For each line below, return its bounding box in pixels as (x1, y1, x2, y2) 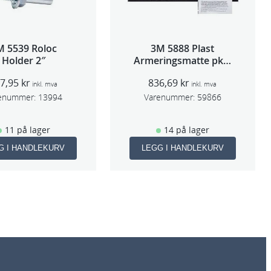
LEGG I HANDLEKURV (141, 143, 224, 152)
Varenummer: (143, 91, 195, 103)
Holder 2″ (1, 53, 45, 67)
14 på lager (163, 123, 209, 135)
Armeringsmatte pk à (134, 53, 232, 67)
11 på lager (4, 123, 50, 135)
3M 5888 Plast (151, 41, 215, 55)
